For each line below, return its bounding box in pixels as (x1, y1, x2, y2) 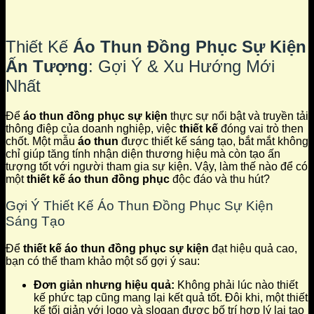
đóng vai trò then (218, 122, 303, 135)
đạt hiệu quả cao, (209, 242, 297, 254)
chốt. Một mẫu (6, 135, 78, 147)
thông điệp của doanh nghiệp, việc (6, 122, 179, 135)
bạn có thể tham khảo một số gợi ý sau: (6, 254, 200, 267)
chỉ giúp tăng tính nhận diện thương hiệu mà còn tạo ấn (6, 147, 280, 160)
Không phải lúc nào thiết (175, 278, 298, 291)
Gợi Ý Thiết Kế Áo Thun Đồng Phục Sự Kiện (6, 198, 273, 214)
